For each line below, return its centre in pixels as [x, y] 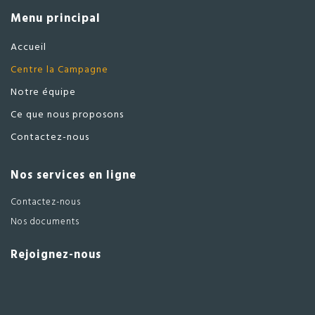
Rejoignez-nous [56, 255]
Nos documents [45, 222]
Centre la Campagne [59, 70]
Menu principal [56, 19]
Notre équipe [43, 92]
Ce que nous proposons [67, 115]
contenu [241, 21]
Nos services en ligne [73, 175]
